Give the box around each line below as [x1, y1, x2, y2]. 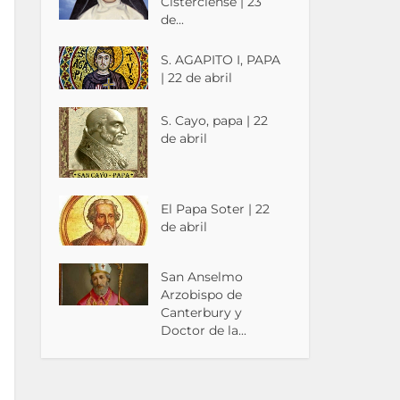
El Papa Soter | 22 [161, 201, 271, 218]
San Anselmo [161, 269, 244, 286]
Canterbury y [161, 304, 243, 321]
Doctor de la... [161, 322, 247, 339]
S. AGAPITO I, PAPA [161, 52, 281, 69]
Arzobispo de [161, 287, 243, 304]
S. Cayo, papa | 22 [161, 112, 269, 129]
